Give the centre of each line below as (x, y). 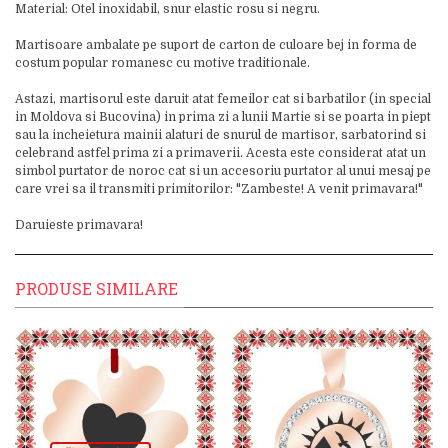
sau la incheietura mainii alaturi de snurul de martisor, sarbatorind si (220, 135)
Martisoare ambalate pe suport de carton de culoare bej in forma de (216, 45)
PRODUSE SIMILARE (96, 288)
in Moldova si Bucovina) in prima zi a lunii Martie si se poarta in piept (223, 117)
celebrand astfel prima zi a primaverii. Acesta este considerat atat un (220, 153)
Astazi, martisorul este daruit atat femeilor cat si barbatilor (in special (223, 99)
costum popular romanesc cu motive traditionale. (162, 63)
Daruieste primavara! (79, 225)
